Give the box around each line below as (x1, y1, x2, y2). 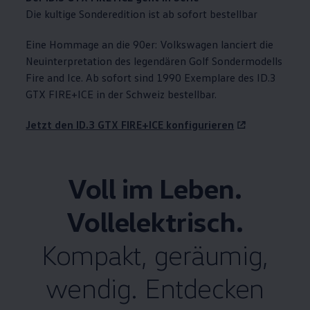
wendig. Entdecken (45, 271, 264, 305)
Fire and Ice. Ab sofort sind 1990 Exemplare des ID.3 (26, 71, 277, 85)
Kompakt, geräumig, (42, 237, 268, 272)
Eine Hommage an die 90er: (26, 37, 158, 52)
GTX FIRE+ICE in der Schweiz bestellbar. (26, 87, 217, 102)
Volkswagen (160, 37, 219, 52)
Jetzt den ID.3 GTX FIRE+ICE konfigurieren (26, 118, 235, 132)
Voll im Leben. (68, 171, 242, 206)
